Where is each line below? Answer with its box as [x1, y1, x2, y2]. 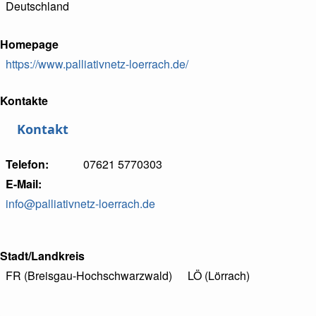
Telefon [6, 156, 45, 172]
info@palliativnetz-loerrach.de [6, 195, 155, 212]
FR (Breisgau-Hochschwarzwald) [6, 267, 172, 284]
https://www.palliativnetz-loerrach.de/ [6, 56, 188, 72]
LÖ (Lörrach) [188, 267, 250, 284]
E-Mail [6, 176, 38, 192]
